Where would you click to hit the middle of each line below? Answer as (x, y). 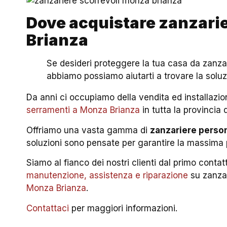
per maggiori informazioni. (123, 208)
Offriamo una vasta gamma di (88, 130)
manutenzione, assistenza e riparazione (107, 176)
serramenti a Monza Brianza (83, 110)
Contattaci (48, 208)
